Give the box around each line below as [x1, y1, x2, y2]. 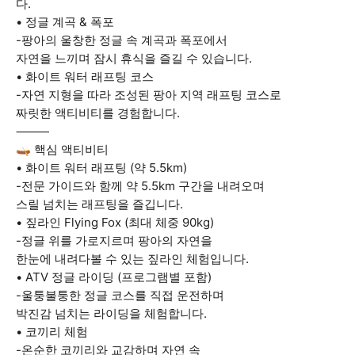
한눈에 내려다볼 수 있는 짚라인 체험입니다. [16, 251, 249, 266]
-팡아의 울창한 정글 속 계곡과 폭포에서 [16, 32, 227, 48]
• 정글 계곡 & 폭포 [16, 14, 114, 29]
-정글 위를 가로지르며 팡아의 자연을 [16, 233, 212, 248]
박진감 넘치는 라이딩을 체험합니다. [16, 306, 207, 321]
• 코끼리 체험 [16, 324, 88, 339]
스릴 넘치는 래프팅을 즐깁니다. [16, 197, 183, 212]
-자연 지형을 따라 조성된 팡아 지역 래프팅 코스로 [16, 87, 281, 102]
